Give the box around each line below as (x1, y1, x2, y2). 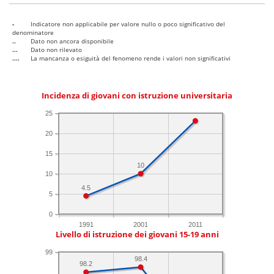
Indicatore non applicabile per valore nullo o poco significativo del (31, 20, 225, 29)
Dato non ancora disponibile (31, 37, 114, 46)
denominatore (12, 28, 54, 37)
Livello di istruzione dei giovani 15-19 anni (55, 229, 219, 240)
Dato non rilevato (31, 45, 82, 54)
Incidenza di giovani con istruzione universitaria (42, 91, 232, 102)
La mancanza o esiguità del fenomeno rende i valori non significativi (31, 54, 231, 63)
